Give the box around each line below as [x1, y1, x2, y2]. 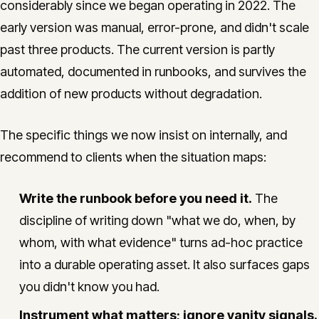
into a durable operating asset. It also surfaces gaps [19, 257, 310, 272]
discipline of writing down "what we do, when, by [19, 213, 296, 228]
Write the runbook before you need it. [19, 191, 252, 206]
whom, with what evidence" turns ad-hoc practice [19, 235, 303, 250]
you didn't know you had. [19, 279, 159, 294]
